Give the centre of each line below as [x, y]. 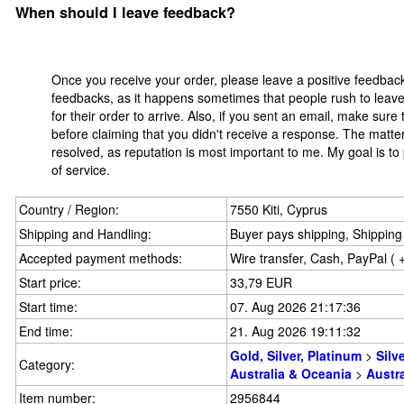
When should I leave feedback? [125, 13]
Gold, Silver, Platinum [296, 355]
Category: [47, 364]
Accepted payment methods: [101, 258]
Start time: [48, 307]
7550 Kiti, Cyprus [279, 209]
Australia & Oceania [291, 373]
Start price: [50, 282]
